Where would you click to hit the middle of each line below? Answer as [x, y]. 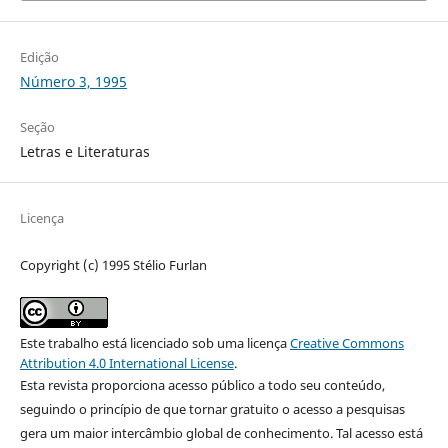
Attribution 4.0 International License [126, 362]
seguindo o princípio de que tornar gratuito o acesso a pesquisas [212, 408]
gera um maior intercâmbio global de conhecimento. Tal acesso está [221, 432]
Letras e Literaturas [84, 151]
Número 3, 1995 [73, 81]
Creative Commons [346, 342]
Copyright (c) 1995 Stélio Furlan [113, 264]
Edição [39, 56]
